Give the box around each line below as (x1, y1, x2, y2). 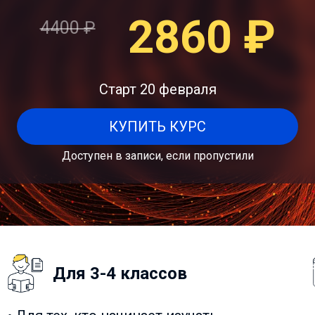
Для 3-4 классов (53, 263, 187, 283)
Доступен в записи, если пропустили (61, 149, 254, 162)
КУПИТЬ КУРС (109, 118, 206, 135)
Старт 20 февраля (98, 81, 217, 98)
